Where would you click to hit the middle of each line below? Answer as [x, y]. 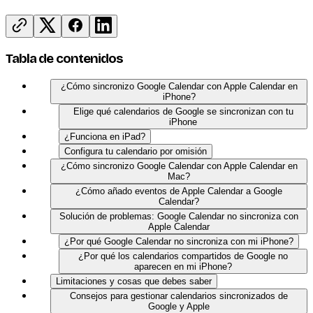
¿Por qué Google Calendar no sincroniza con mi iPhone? [179, 242]
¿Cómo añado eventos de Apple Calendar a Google [179, 191]
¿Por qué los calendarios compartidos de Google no [183, 256]
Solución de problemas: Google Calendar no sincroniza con [179, 217]
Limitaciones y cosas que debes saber [134, 282]
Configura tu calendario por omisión [136, 152]
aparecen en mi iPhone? [183, 267]
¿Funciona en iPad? [105, 137]
